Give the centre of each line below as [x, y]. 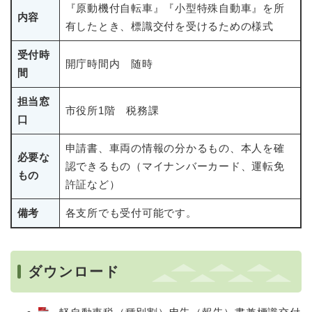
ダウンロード [74, 271]
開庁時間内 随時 [109, 64]
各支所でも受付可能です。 [131, 213]
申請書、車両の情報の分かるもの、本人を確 [175, 148]
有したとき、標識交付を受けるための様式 [169, 26]
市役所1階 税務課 [112, 110]
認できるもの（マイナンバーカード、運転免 [175, 166]
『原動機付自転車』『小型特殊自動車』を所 [175, 8]
